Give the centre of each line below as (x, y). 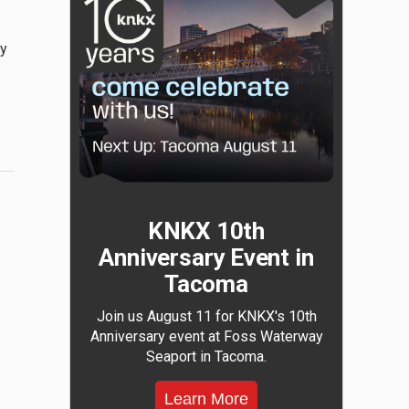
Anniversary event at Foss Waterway (206, 336)
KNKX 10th (206, 231)
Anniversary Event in (206, 257)
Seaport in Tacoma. (206, 357)
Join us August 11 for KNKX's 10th (206, 316)
